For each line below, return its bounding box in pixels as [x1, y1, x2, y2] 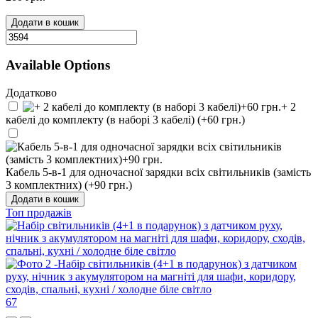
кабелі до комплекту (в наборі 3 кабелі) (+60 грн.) [6, 114, 245, 126]
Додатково [6, 87, 57, 99]
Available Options [6, 57, 110, 73]
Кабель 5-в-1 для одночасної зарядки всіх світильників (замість [6, 166, 311, 179]
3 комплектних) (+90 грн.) [6, 179, 132, 192]
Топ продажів [6, 207, 72, 219]
